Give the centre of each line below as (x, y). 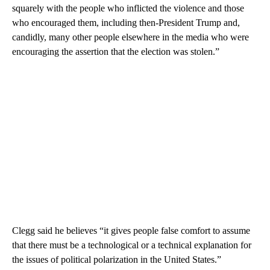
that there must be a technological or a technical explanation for (132, 245)
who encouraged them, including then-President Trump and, (126, 23)
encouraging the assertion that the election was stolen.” (116, 52)
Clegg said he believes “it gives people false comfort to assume (131, 231)
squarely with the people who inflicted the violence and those (128, 8)
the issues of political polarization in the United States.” (117, 260)
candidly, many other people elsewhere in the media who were (130, 37)
